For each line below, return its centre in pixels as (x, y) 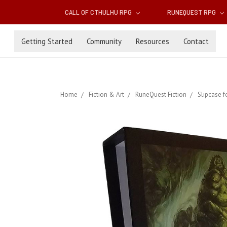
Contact (196, 41)
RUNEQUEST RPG (192, 12)
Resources (153, 41)
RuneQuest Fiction (161, 95)
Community (104, 41)
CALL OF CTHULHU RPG (99, 12)
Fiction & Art (106, 95)
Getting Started (47, 41)
